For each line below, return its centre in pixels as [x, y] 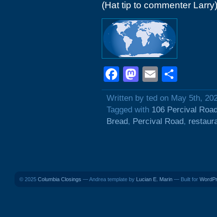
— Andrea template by [109, 179]
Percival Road [158, 121]
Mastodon [173, 74]
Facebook [154, 74]
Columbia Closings [60, 179]
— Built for [186, 179]
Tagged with [129, 110]
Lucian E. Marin [154, 179]
